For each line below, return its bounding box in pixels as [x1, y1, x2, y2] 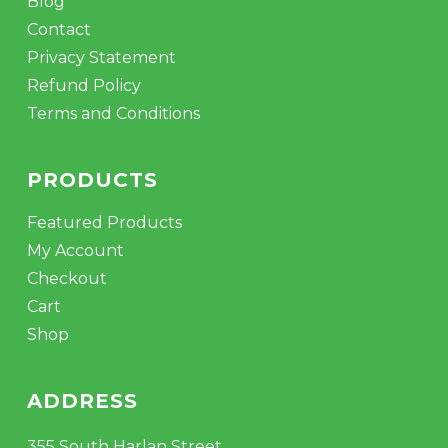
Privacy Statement [26, 48, 176, 67]
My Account [26, 241, 124, 260]
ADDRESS [26, 389, 138, 413]
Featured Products [26, 213, 182, 232]
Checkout [26, 269, 107, 288]
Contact [26, 20, 91, 39]
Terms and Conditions [26, 104, 200, 123]
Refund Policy [26, 76, 141, 95]
